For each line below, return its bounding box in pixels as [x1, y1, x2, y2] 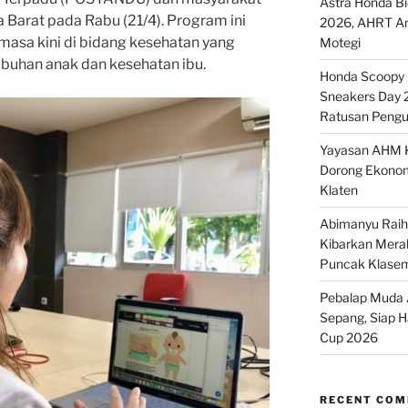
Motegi [319, 35, 361, 51]
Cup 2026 [319, 330, 378, 346]
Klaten [319, 182, 358, 199]
